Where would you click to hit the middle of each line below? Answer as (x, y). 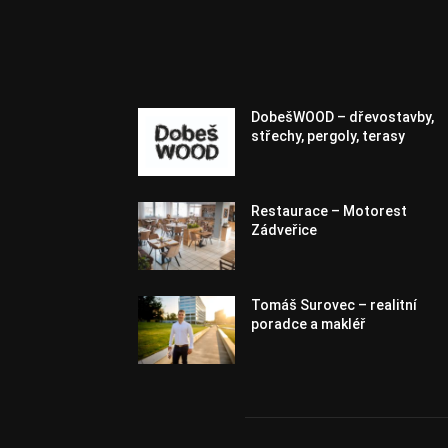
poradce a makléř (309, 324)
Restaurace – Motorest (329, 211)
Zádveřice (284, 230)
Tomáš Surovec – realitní (334, 305)
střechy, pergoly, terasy (328, 136)
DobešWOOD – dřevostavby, (343, 117)
